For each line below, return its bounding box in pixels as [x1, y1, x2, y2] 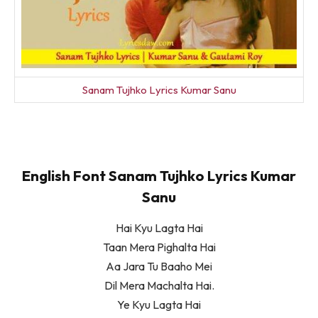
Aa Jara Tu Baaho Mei [106, 259, 212, 274]
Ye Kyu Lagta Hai [117, 297, 201, 312]
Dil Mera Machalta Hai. [104, 278, 214, 293]
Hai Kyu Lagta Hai [115, 221, 203, 236]
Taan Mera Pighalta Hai [102, 240, 216, 255]
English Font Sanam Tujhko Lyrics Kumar [22, 166, 296, 185]
